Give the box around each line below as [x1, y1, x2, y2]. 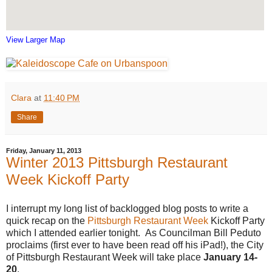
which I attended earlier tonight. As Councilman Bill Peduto [6, 227, 261, 238]
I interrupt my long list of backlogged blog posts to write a [6, 203, 248, 214]
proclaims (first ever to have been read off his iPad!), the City [6, 239, 263, 250]
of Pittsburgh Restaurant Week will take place [6, 251, 203, 262]
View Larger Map [6, 35, 65, 45]
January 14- [203, 251, 257, 262]
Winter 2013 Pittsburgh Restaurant [6, 154, 228, 171]
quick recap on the [6, 215, 87, 226]
